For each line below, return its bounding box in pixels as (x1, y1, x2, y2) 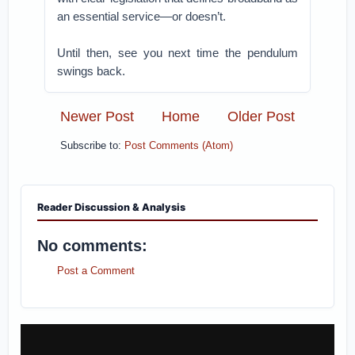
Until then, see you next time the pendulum (57, 46, 298, 59)
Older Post (227, 108, 295, 124)
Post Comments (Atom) (124, 140, 234, 152)
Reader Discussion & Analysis (37, 201, 186, 214)
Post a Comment (57, 265, 136, 277)
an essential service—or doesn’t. (57, 10, 227, 23)
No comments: (37, 237, 148, 255)
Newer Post (60, 108, 135, 124)
